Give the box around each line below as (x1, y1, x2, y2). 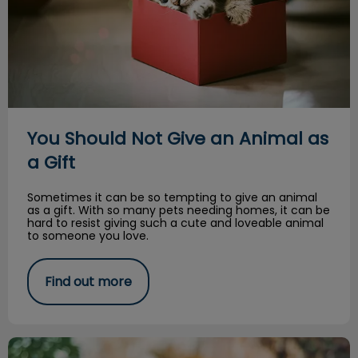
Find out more (45, 272, 132, 291)
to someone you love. (27, 227, 149, 244)
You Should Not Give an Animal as (27, 125, 328, 151)
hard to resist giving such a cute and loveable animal (27, 214, 324, 231)
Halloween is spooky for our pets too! (8, 335, 241, 354)
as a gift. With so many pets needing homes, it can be (27, 201, 330, 218)
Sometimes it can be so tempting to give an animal (27, 189, 317, 205)
